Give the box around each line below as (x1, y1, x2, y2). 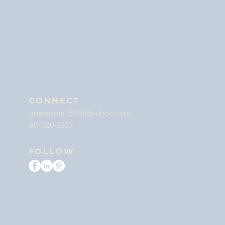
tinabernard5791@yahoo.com (29, 108, 131, 118)
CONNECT (29, 96, 80, 105)
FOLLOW (29, 147, 75, 156)
